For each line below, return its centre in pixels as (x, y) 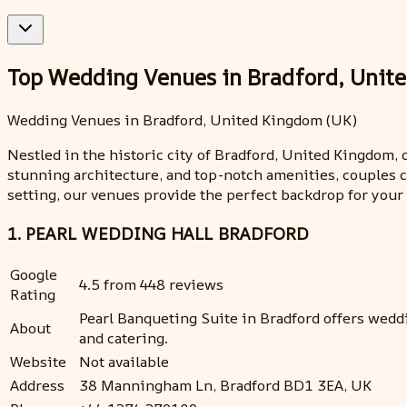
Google (34, 275)
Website (38, 362)
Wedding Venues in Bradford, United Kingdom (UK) (182, 119)
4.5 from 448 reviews (151, 285)
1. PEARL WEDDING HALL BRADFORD (158, 233)
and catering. (124, 338)
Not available (124, 362)
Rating (33, 295)
